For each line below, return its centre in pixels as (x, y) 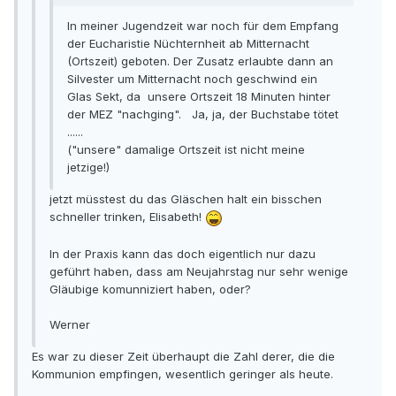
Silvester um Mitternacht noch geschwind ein (192, 79)
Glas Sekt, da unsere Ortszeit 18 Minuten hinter (199, 97)
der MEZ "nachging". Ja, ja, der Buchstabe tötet (203, 114)
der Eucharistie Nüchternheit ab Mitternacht (188, 44)
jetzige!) (88, 168)
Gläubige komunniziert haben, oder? (150, 289)
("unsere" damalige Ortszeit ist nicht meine (186, 150)
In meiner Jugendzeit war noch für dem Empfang (203, 26)
